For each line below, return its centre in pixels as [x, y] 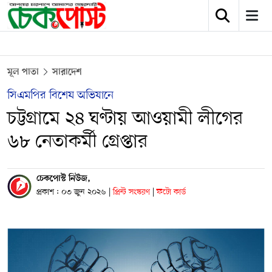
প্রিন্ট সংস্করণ [133, 192]
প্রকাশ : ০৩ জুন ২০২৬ [71, 192]
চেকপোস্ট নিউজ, [63, 179]
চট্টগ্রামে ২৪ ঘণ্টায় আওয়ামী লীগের [125, 119]
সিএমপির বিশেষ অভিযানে [60, 96]
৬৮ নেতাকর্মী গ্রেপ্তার [77, 142]
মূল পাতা [23, 72]
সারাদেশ [67, 72]
